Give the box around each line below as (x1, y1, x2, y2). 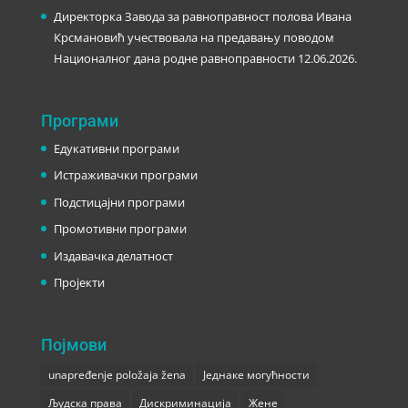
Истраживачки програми (53, 167, 198, 184)
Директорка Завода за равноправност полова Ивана (53, 8, 352, 25)
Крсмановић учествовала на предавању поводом (53, 29, 334, 46)
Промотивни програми (53, 220, 187, 238)
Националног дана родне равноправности (53, 50, 295, 66)
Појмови (40, 334, 107, 354)
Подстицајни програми (53, 193, 185, 210)
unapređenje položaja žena (47, 366, 186, 382)
